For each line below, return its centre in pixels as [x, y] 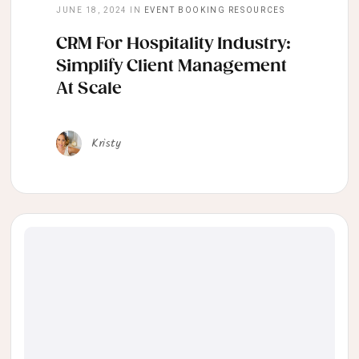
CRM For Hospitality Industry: [173, 44]
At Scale [89, 89]
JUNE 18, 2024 [92, 10]
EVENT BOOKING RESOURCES [214, 10]
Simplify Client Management [171, 67]
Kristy [106, 144]
